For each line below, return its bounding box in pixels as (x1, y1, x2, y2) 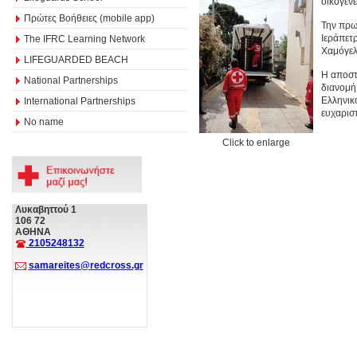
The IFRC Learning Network (24, 33, 145, 45)
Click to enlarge (222, 136, 290, 148)
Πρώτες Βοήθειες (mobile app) (24, 12, 155, 24)
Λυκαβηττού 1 (14, 204, 76, 215)
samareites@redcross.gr (28, 260, 143, 271)
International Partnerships (24, 95, 135, 107)
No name (24, 116, 64, 127)
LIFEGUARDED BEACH (24, 53, 128, 65)
